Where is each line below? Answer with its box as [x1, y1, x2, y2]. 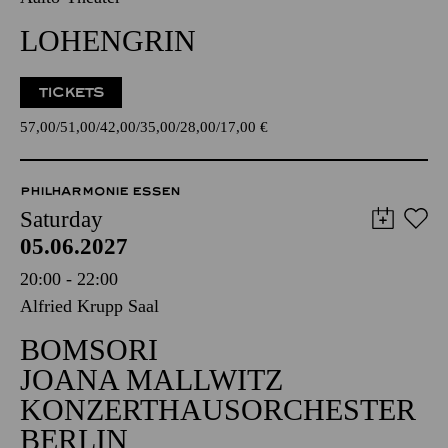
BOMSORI [20, 333, 158, 366]
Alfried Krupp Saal [20, 296, 159, 316]
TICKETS [38, 84, 105, 101]
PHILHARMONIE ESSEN [20, 184, 180, 198]
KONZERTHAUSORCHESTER [20, 393, 416, 426]
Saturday [20, 207, 103, 232]
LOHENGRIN [20, 24, 196, 57]
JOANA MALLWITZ [20, 363, 283, 396]
